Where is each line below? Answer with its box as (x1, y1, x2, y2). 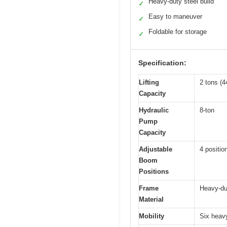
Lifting (139, 79, 159, 87)
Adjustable (139, 145, 172, 154)
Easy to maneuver (148, 13, 202, 21)
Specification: (138, 59, 186, 67)
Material (139, 196, 164, 204)
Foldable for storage (148, 28, 207, 36)
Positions (139, 168, 169, 176)
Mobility (139, 212, 164, 220)
